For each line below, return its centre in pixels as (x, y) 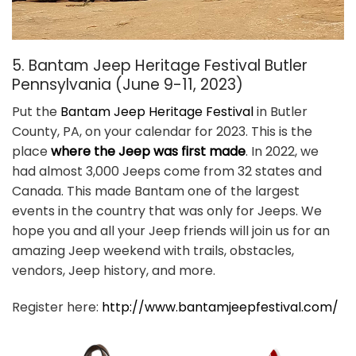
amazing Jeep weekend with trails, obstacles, (153, 251)
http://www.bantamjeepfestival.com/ (220, 308)
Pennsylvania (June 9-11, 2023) (128, 84)
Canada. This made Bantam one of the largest (156, 192)
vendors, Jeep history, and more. (114, 271)
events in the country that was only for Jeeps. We (167, 211)
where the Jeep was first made (148, 152)
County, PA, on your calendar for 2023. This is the (162, 132)
